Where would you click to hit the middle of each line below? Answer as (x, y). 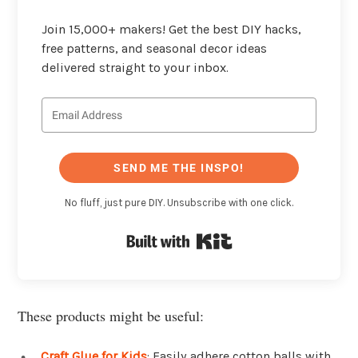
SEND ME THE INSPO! (179, 168)
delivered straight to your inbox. (135, 67)
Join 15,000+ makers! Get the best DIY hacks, (171, 29)
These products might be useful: (111, 315)
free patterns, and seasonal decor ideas (154, 48)
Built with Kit (271, 238)
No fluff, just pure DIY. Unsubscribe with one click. (179, 203)
